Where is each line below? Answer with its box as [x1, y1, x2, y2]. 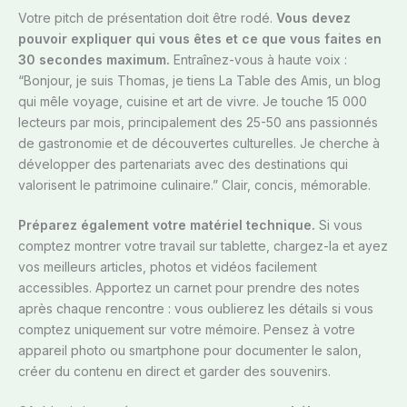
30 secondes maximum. [18, 52, 170, 68]
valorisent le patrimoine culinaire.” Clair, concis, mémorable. [18, 177, 371, 194]
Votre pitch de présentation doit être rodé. [18, 10, 276, 26]
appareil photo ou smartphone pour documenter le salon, [18, 342, 362, 359]
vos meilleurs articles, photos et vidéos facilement [18, 259, 317, 275]
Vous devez [276, 10, 351, 26]
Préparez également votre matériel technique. [18, 217, 315, 233]
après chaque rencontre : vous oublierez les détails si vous [18, 301, 373, 317]
